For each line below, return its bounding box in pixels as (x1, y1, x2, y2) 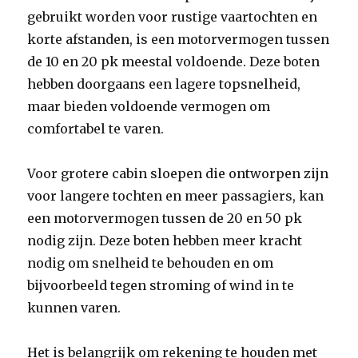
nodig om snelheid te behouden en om (27, 255, 274, 271)
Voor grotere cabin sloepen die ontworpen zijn (27, 165, 329, 181)
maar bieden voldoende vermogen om (27, 98, 271, 114)
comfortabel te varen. (27, 121, 165, 137)
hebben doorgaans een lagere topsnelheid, (27, 76, 301, 92)
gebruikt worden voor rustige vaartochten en (27, 9, 318, 25)
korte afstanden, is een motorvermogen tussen (27, 31, 330, 47)
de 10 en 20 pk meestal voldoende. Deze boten (27, 54, 320, 70)
